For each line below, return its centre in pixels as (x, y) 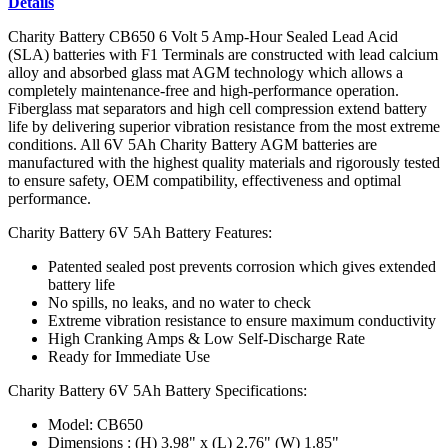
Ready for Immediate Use (129, 356)
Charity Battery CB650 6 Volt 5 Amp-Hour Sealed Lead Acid (203, 36)
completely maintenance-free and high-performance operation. (203, 90)
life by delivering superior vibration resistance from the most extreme (224, 126)
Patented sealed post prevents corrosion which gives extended (242, 266)
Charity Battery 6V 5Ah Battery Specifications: (157, 390)
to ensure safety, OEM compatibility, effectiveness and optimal (204, 180)
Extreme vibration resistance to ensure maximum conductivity (242, 320)
